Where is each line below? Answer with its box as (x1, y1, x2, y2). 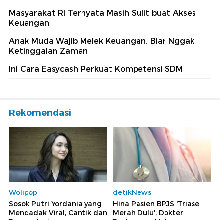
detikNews (113, 188, 151, 197)
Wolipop (9, 188, 37, 197)
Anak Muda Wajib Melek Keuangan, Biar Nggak (9, 36, 194, 46)
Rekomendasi (9, 108, 71, 119)
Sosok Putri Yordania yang (9, 199, 102, 208)
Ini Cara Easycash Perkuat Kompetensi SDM (9, 64, 183, 74)
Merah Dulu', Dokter (113, 208, 183, 217)
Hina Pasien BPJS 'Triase (113, 199, 199, 208)
